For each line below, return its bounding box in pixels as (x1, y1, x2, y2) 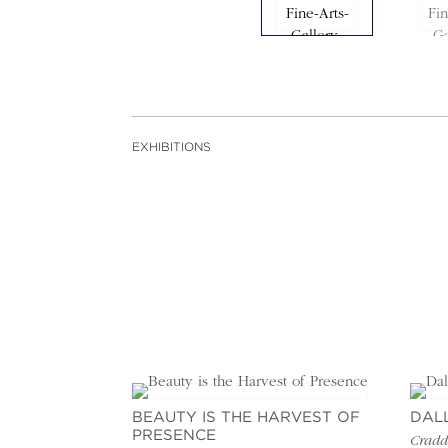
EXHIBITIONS (132, 141, 211, 153)
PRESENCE (132, 428, 216, 442)
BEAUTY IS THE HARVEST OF (132, 410, 360, 424)
